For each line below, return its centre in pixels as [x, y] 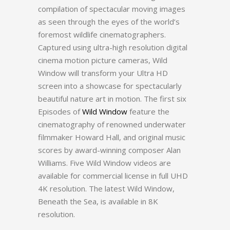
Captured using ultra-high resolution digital [113, 47]
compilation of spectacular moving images [112, 9]
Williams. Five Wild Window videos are [104, 163]
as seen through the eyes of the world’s [109, 22]
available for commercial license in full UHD [113, 176]
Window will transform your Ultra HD [103, 73]
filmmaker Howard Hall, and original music [112, 137]
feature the [148, 111]
